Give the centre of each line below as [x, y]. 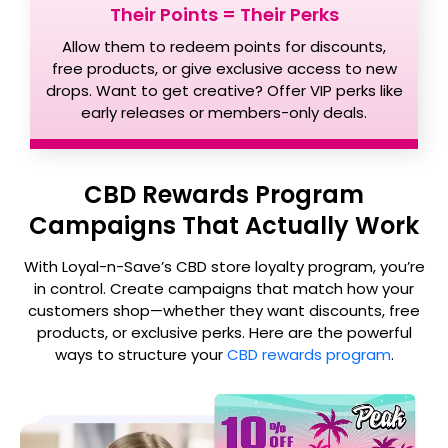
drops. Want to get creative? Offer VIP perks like [224, 90]
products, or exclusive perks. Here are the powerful [224, 332]
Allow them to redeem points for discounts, [224, 46]
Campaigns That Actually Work [224, 225]
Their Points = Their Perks [224, 14]
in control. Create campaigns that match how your [224, 288]
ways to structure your [140, 354]
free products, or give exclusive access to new [224, 68]
